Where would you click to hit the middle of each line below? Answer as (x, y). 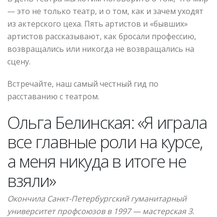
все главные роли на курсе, (105, 141)
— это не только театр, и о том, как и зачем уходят (105, 11)
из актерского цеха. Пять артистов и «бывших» (98, 23)
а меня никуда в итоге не (97, 161)
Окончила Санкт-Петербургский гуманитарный (97, 198)
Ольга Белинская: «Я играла (107, 122)
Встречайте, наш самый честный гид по (83, 84)
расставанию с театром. (53, 96)
